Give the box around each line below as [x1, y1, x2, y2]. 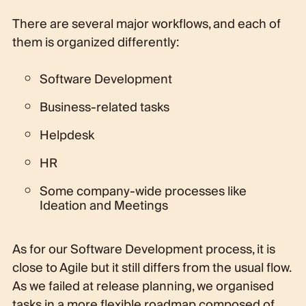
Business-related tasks [39, 96, 169, 118]
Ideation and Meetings [39, 195, 168, 217]
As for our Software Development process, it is [12, 238, 275, 260]
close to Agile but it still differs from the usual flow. [12, 257, 291, 279]
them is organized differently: [12, 31, 179, 53]
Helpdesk [39, 124, 94, 146]
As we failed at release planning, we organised [12, 275, 274, 297]
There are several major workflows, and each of [12, 13, 281, 35]
